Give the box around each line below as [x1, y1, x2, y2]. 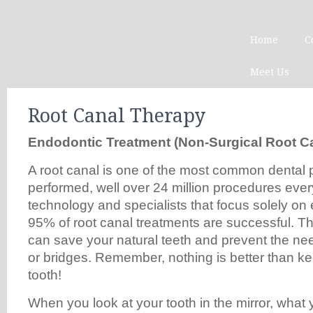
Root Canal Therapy [28, 105, 205, 127]
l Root [259, 135, 300, 150]
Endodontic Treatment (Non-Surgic [28, 135, 251, 150]
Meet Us [250, 66, 289, 78]
